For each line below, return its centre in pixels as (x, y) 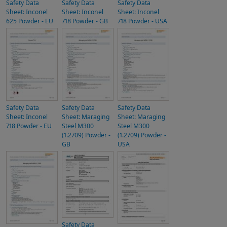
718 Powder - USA (142, 21)
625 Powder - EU (30, 21)
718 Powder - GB (85, 21)
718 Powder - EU (29, 126)
